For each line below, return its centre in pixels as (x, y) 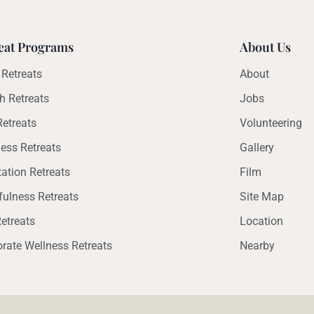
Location (261, 221)
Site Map (261, 197)
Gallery (257, 148)
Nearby (257, 246)
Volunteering (271, 123)
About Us (265, 47)
